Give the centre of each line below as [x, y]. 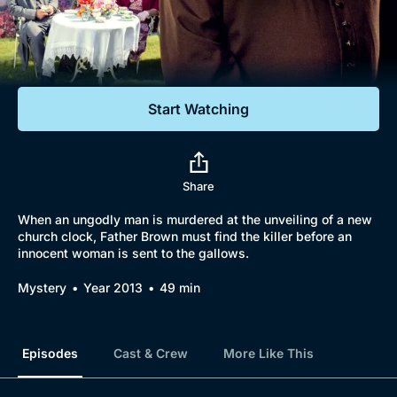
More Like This [269, 353]
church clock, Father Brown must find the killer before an [185, 236]
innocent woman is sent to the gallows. [133, 253]
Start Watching [198, 109]
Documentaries [103, 35]
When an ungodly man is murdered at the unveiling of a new [195, 219]
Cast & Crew [151, 353]
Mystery [42, 288]
